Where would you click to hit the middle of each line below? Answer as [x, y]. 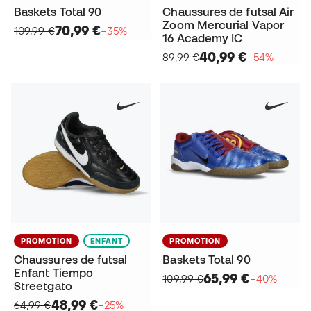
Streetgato [43, 286]
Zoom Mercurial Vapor [223, 25]
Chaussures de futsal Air [228, 11]
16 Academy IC [203, 38]
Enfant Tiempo [54, 272]
